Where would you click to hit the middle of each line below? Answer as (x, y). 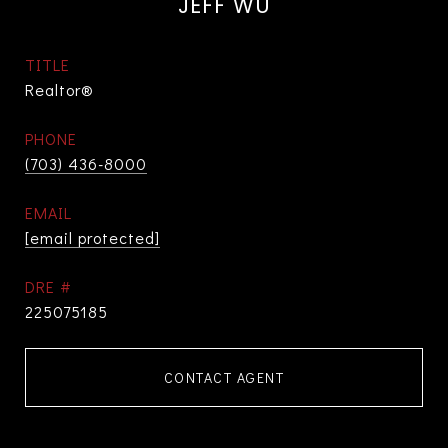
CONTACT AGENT (224, 377)
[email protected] (92, 237)
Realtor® (59, 89)
